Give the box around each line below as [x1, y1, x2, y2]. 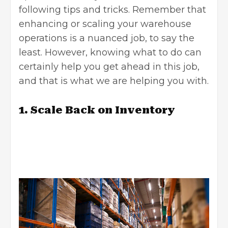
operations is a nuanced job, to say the [19, 33, 194, 44]
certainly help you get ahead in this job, [19, 61, 199, 73]
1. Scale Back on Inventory [19, 104, 175, 117]
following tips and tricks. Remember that [19, 4, 206, 16]
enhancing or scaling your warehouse [19, 18, 191, 30]
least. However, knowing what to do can [19, 47, 202, 59]
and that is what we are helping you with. [19, 75, 209, 87]
